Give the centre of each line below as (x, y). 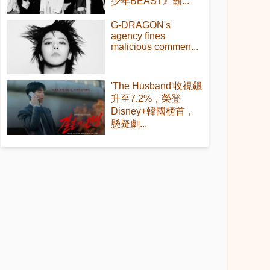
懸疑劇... (129, 124)
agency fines (138, 36)
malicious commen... (154, 46)
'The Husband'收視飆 (156, 86)
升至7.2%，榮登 (146, 99)
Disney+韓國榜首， (152, 111)
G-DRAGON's (140, 25)
